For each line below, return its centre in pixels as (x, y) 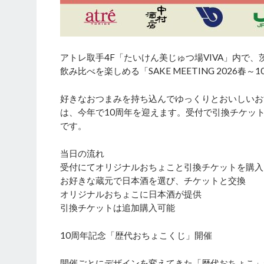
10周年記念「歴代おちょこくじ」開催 (136, 235)
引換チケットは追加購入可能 (118, 207)
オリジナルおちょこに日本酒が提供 (131, 194)
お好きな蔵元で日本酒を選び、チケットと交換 (153, 180)
